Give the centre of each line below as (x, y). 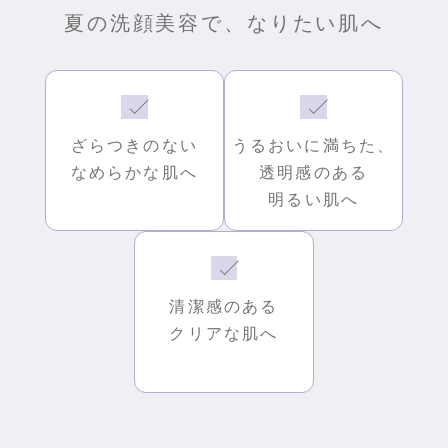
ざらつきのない (134, 145)
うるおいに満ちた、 (313, 145)
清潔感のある (224, 306)
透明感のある (314, 172)
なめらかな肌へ (134, 172)
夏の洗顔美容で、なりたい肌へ (224, 24)
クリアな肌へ (224, 333)
